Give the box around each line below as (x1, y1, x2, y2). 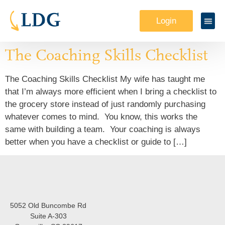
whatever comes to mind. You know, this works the (5, 112, 197, 122)
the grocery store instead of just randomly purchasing (5, 99, 205, 109)
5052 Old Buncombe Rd (10, 201, 86, 210)
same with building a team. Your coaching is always (5, 125, 200, 134)
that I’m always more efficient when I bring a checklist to (5, 87, 216, 96)
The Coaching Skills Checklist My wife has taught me (5, 74, 205, 84)
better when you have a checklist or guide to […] (5, 137, 187, 147)
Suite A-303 (30, 212, 67, 220)
